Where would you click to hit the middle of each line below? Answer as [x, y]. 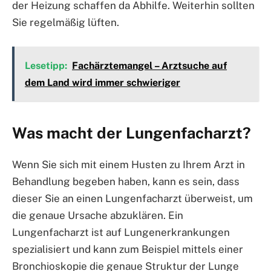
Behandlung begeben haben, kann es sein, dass [126, 182]
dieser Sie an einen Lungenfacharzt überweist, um [132, 199]
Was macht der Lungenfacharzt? [132, 133]
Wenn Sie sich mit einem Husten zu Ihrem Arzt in [129, 165]
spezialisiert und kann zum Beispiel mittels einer [128, 250]
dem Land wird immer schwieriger [103, 82]
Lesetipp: [46, 65]
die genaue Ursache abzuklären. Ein [98, 216]
